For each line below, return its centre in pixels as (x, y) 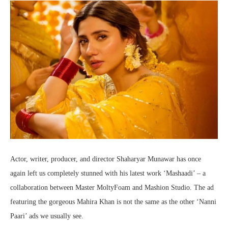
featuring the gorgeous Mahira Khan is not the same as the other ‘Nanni (113, 202)
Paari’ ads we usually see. (47, 216)
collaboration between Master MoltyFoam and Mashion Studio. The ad (112, 188)
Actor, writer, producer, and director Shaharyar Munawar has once (106, 159)
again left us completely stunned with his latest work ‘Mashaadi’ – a (108, 173)
